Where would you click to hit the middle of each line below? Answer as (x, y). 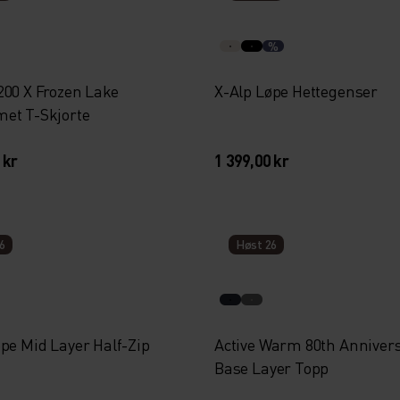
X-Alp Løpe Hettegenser (296, 91)
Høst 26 (256, 244)
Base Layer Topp (271, 367)
